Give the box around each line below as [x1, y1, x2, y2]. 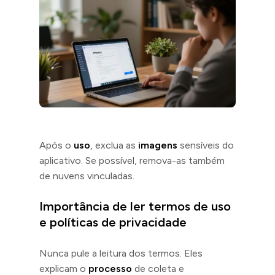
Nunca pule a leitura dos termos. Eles [39, 247, 203, 259]
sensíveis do [177, 139, 234, 151]
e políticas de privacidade [39, 214, 187, 230]
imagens [138, 139, 177, 151]
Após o [39, 139, 74, 151]
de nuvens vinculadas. [39, 169, 134, 182]
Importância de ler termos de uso [39, 198, 231, 214]
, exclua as [90, 139, 138, 151]
